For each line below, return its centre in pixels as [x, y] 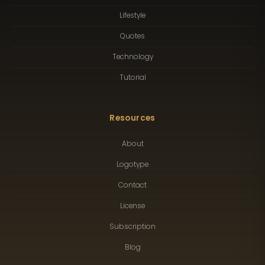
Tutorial [132, 78]
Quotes [132, 36]
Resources [132, 118]
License [132, 206]
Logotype [132, 165]
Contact [132, 185]
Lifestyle [132, 16]
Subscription [132, 227]
